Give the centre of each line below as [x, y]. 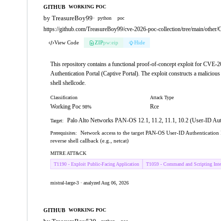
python [105, 18]
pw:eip [111, 42]
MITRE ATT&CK [68, 153]
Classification [64, 97]
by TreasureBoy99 [68, 18]
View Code [67, 42]
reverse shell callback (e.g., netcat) [90, 141]
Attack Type [162, 97]
